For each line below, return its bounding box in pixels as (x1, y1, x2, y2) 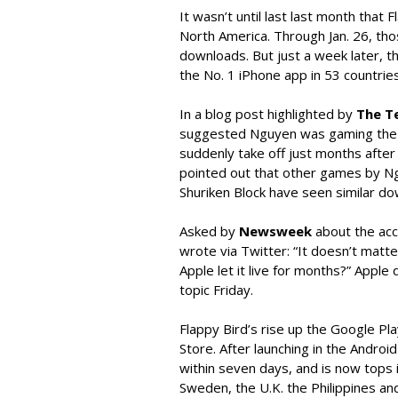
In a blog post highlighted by (179, 105, 356, 123)
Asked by (179, 222, 239, 240)
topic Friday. (179, 281, 253, 298)
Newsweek (239, 222, 312, 240)
